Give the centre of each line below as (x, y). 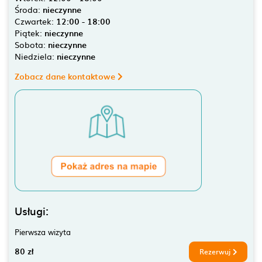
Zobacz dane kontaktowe (66, 76)
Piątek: (30, 33)
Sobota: (31, 44)
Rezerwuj (216, 251)
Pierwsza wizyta (43, 231)
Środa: (29, 9)
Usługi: (32, 211)
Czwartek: (35, 21)
